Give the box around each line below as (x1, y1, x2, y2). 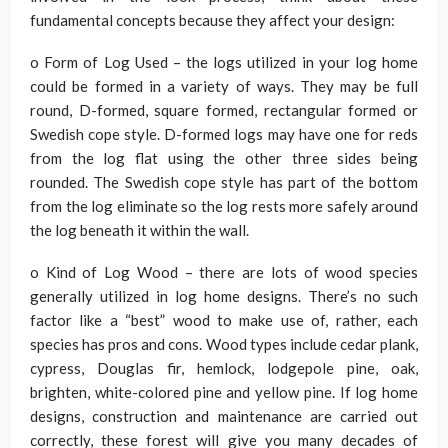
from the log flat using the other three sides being (30, 149, 418, 168)
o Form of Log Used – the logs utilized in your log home (30, 53, 418, 72)
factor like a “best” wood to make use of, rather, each (30, 311, 418, 330)
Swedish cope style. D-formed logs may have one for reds (30, 125, 418, 144)
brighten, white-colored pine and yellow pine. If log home (30, 383, 418, 402)
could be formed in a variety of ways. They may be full (30, 77, 418, 96)
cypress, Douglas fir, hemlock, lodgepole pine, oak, (30, 359, 418, 378)
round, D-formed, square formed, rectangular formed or (30, 101, 418, 120)
